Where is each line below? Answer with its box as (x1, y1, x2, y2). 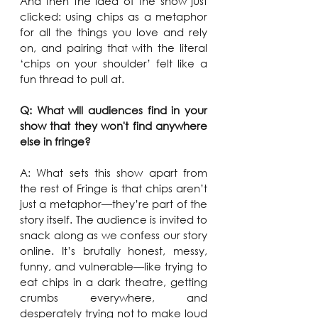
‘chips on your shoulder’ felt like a (20, 56, 207, 71)
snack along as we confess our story (20, 228, 207, 243)
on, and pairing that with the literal (20, 40, 207, 55)
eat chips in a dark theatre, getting (20, 275, 207, 290)
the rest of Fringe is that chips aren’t (20, 181, 207, 196)
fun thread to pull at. (20, 72, 124, 87)
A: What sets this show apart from (20, 165, 207, 180)
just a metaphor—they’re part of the (20, 197, 207, 212)
